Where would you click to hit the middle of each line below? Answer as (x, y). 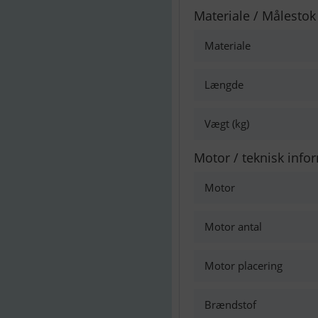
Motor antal (233, 226)
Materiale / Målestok (255, 16)
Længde (224, 84)
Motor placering (243, 265)
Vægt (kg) (227, 124)
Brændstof (230, 305)
